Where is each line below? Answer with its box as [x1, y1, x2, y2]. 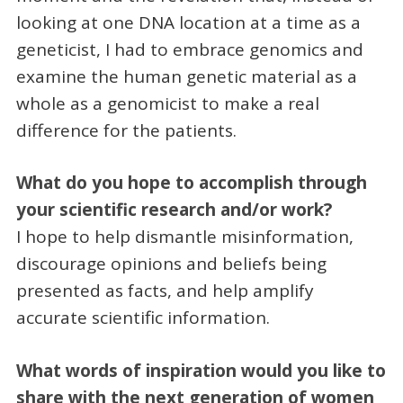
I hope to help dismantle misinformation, [15, 225, 354, 249]
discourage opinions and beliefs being [15, 252, 327, 276]
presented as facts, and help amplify [15, 279, 314, 303]
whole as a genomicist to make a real [15, 91, 319, 115]
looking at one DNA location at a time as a [15, 10, 361, 34]
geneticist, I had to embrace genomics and [15, 37, 363, 61]
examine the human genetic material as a [15, 64, 357, 88]
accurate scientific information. [15, 306, 270, 330]
